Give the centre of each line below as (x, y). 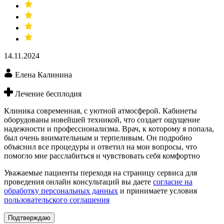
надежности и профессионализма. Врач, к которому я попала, (109, 128)
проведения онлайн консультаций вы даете (78, 181)
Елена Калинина (43, 74)
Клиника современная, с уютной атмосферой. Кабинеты (100, 110)
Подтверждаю (29, 217)
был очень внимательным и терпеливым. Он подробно (98, 137)
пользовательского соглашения (57, 199)
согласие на (173, 181)
